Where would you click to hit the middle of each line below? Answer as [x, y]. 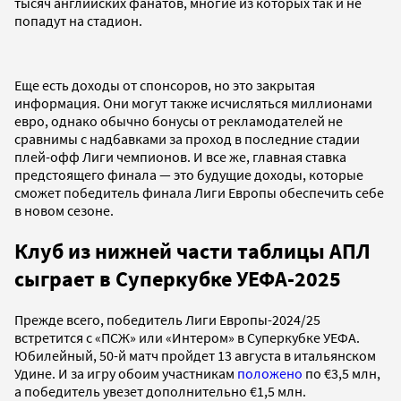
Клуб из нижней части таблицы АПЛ [192, 251]
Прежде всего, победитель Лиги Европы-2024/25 [167, 319]
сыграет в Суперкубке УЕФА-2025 [178, 278]
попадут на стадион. [78, 20]
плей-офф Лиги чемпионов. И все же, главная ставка [180, 156]
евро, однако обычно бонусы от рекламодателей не [179, 120]
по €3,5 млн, [341, 373]
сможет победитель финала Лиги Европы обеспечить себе [199, 192]
